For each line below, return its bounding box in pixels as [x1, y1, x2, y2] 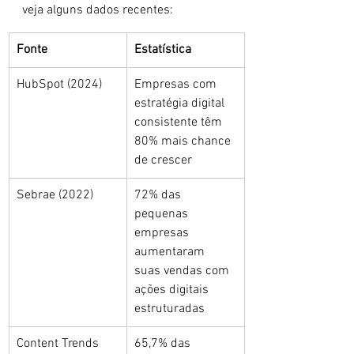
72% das [134, 187, 184, 203]
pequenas [134, 206, 191, 222]
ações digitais [134, 282, 212, 298]
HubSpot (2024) [17, 77, 102, 92]
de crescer [134, 153, 192, 168]
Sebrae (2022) [17, 187, 93, 203]
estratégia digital [134, 96, 228, 111]
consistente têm [134, 115, 225, 130]
